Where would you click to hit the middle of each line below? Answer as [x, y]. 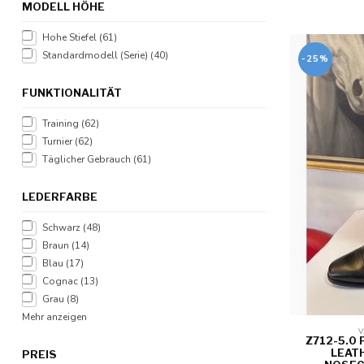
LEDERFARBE [60, 197]
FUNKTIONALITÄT [72, 93]
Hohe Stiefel [71, 37]
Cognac [61, 281]
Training [62, 123]
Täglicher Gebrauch [88, 159]
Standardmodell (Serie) [96, 55]
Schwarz [63, 227]
